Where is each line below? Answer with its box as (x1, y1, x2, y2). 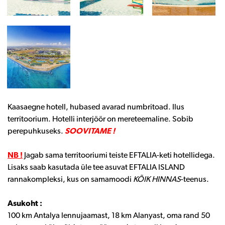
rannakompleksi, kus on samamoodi (8, 174, 133, 184)
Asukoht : (8, 198, 42, 208)
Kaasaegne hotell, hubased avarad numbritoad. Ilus (8, 101, 184, 111)
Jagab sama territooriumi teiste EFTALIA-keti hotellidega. (23, 150, 215, 160)
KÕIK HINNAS (133, 174, 181, 184)
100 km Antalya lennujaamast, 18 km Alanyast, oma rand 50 (8, 210, 210, 220)
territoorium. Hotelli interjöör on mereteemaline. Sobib (8, 114, 193, 124)
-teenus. (181, 174, 210, 184)
